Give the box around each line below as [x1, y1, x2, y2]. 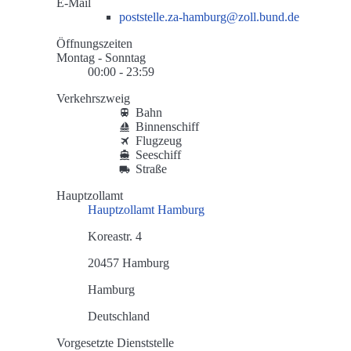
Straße [136, 162, 168, 176]
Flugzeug [136, 134, 183, 148]
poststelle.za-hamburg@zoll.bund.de [119, 10, 299, 24]
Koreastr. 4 [88, 230, 142, 244]
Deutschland [88, 309, 150, 324]
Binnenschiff [136, 120, 200, 134]
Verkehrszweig [56, 92, 130, 106]
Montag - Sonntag [56, 51, 146, 65]
